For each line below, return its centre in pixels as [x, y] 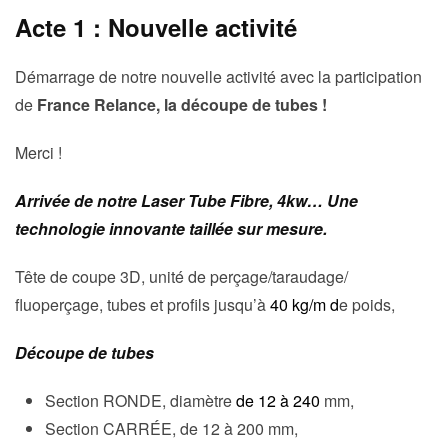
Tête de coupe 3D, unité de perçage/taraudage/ [181, 277]
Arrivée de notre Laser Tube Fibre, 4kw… [171, 201]
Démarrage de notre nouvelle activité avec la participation [218, 77]
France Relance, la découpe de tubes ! [182, 105]
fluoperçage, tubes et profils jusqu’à [142, 305]
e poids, [367, 305]
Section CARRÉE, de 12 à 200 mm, [171, 429]
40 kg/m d [304, 305]
